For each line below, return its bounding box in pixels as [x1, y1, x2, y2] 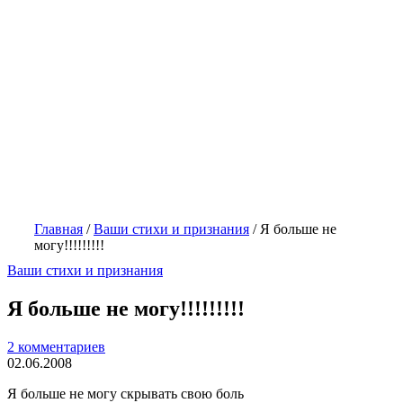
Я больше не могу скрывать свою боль [7, 385, 244, 401]
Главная [34, 221, 83, 237]
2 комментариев [7, 338, 105, 354]
